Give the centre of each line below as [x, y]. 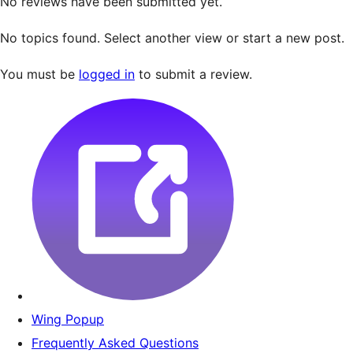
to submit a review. [193, 74]
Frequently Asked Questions [115, 343]
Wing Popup [68, 319]
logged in [107, 74]
